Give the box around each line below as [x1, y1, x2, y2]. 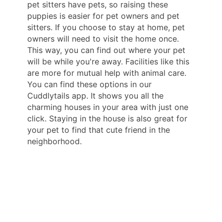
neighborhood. [27, 136, 82, 147]
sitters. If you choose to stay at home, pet [27, 22, 185, 33]
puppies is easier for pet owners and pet [27, 11, 179, 21]
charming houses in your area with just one [27, 102, 188, 112]
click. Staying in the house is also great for [27, 113, 187, 124]
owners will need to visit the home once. [27, 34, 179, 44]
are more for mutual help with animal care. [27, 68, 186, 78]
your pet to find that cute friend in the [27, 125, 170, 135]
